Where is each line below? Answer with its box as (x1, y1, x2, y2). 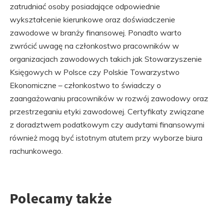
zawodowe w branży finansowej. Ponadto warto (10, 28, 182, 37)
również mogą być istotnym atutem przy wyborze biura (10, 133, 202, 143)
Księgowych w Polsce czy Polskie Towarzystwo (10, 67, 180, 77)
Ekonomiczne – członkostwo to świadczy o (10, 80, 161, 90)
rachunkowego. (10, 146, 63, 156)
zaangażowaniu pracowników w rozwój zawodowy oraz (10, 93, 208, 103)
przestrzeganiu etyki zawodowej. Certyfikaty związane (10, 107, 204, 116)
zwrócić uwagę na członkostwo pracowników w (10, 41, 179, 51)
